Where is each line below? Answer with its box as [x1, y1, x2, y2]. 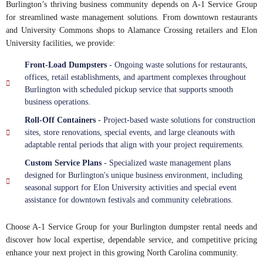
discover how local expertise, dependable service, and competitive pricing [6, 235, 257, 245]
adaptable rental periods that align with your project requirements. [25, 140, 244, 150]
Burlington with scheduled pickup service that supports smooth [25, 85, 233, 95]
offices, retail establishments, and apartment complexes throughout [25, 73, 246, 82]
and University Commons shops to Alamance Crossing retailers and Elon [6, 26, 257, 35]
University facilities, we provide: [6, 39, 115, 48]
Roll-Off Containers [25, 116, 96, 125]
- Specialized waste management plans [102, 159, 231, 168]
